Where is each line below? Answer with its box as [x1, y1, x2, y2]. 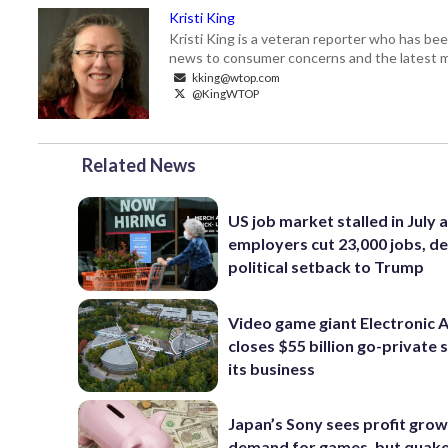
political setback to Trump [228, 257, 425, 277]
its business [228, 358, 316, 378]
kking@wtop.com [190, 70, 280, 84]
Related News [82, 154, 196, 176]
